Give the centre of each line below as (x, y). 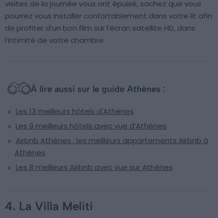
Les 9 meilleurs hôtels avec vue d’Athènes (91, 126)
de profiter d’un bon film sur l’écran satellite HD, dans (100, 28)
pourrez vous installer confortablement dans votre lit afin (109, 16)
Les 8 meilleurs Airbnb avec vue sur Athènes (94, 167)
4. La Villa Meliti (49, 206)
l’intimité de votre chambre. (55, 40)
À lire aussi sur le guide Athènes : (98, 89)
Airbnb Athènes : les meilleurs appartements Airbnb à (112, 140)
